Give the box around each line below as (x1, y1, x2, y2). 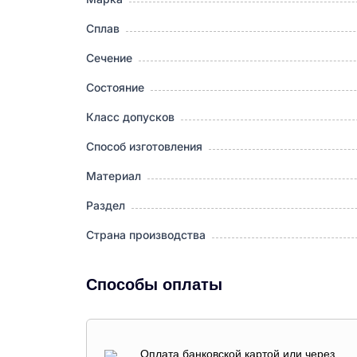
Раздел (86, 199, 125, 213)
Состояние (86, 81, 144, 95)
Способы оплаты (86, 276, 222, 294)
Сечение (86, 52, 132, 65)
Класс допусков (86, 111, 175, 124)
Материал (86, 170, 141, 183)
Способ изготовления (86, 140, 202, 154)
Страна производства (86, 229, 206, 242)
